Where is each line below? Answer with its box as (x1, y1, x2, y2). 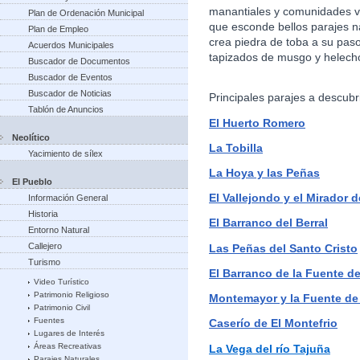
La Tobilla (209, 141, 263, 154)
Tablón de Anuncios (28, 104, 104, 114)
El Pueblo (12, 177, 52, 186)
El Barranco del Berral (209, 216, 328, 230)
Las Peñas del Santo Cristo (209, 241, 358, 255)
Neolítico (12, 133, 50, 142)
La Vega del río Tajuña (209, 342, 330, 355)
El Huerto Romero (209, 116, 305, 129)
